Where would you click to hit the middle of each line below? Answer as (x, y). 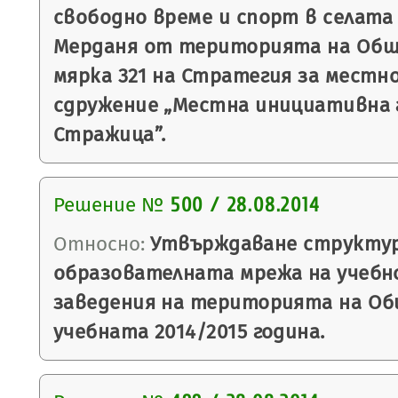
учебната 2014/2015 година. (189, 332)
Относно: (99, 244)
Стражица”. (110, 135)
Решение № (109, 205)
